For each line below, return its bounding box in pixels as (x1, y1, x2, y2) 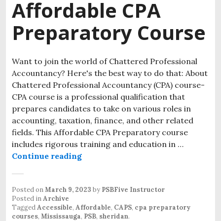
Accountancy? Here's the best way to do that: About (12, 68, 208, 78)
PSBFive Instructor (102, 185, 165, 194)
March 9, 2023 (45, 185, 91, 194)
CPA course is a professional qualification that (12, 91, 185, 102)
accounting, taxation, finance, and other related (12, 115, 193, 125)
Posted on (12, 185, 45, 194)
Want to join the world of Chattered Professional (12, 56, 197, 66)
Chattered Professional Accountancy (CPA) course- (12, 79, 205, 90)
